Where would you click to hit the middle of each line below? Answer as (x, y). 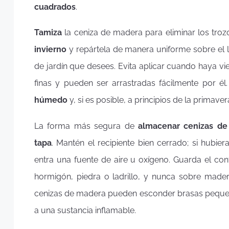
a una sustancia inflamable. (85, 210)
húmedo (51, 100)
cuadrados (55, 7)
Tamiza (48, 33)
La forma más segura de (86, 126)
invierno (50, 50)
